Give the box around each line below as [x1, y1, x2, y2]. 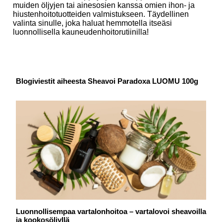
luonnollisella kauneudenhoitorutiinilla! [13, 28, 149, 37]
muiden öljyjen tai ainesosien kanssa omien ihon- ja [13, 1, 195, 10]
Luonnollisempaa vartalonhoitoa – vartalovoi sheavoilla [16, 207, 206, 216]
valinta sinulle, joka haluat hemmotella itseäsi [13, 19, 172, 28]
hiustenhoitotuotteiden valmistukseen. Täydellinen [13, 10, 189, 19]
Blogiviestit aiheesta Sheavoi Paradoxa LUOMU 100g [16, 77, 198, 86]
